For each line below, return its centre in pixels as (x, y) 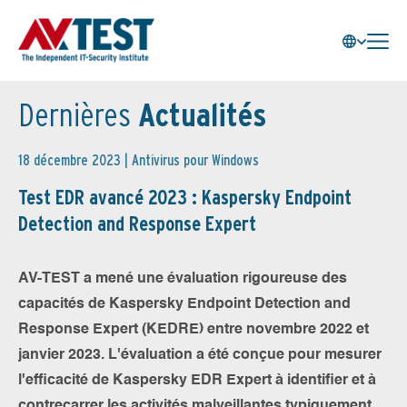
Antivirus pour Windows (195, 160)
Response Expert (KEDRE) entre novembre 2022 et (194, 330)
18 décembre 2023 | (75, 160)
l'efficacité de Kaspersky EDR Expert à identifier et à (197, 381)
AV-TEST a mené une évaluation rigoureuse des (183, 279)
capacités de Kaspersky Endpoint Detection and (184, 304)
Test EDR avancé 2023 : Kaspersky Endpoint (185, 197)
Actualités (199, 114)
